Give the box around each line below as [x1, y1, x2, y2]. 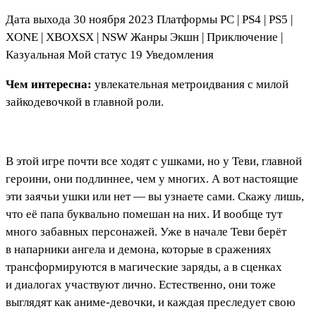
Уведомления [145, 47, 214, 61]
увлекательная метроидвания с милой [95, 77, 288, 91]
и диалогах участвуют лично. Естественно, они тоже [6, 277, 276, 291]
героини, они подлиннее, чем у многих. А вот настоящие [6, 171, 298, 186]
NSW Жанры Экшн [102, 30, 199, 44]
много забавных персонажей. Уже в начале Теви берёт [6, 224, 286, 238]
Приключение [207, 30, 278, 44]
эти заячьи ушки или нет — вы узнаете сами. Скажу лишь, [6, 189, 304, 203]
